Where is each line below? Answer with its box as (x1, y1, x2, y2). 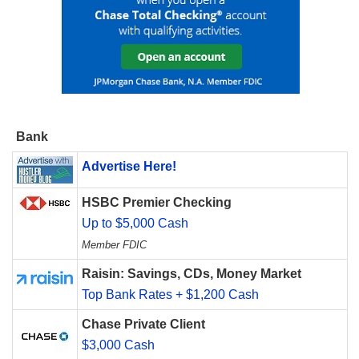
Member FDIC (82, 239, 147, 252)
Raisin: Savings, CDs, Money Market (82, 267, 301, 281)
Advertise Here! (82, 159, 176, 174)
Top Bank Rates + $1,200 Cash (82, 288, 259, 302)
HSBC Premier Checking (82, 196, 232, 210)
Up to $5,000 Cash (82, 216, 188, 231)
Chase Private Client (82, 317, 205, 332)
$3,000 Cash (82, 338, 155, 353)
